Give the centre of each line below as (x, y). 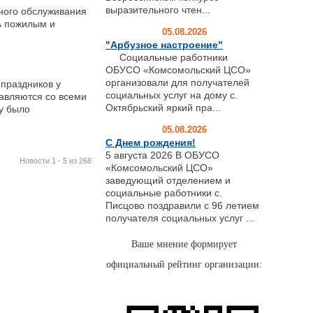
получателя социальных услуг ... (180, 218)
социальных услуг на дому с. (172, 95)
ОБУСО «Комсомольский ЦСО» (178, 70)
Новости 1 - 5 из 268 (56, 160)
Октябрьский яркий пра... (163, 107)
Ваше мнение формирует (184, 244)
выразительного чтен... (158, 9)
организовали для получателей (177, 82)
